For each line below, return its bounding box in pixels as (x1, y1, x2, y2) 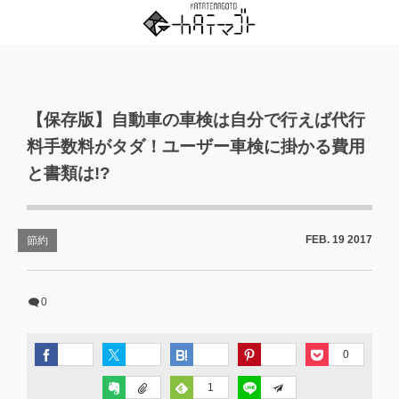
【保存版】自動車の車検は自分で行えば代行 (27, 110, 365, 129)
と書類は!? (27, 164, 110, 183)
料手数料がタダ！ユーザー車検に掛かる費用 (27, 137, 365, 156)
